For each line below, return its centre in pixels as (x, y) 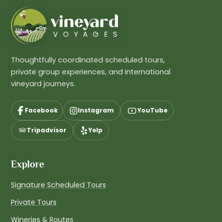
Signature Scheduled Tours (58, 185)
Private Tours (34, 202)
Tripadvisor (46, 130)
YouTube (152, 111)
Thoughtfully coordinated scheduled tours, (88, 60)
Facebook (41, 111)
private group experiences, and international (91, 72)
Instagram (96, 111)
